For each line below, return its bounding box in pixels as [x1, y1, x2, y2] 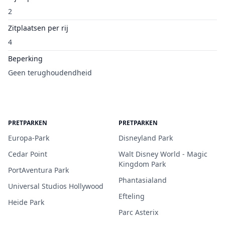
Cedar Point [8, 149, 47, 159]
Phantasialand [119, 175, 167, 185]
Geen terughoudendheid [8, 68, 92, 77]
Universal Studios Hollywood [8, 181, 103, 191]
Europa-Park [8, 133, 49, 143]
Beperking [8, 54, 43, 63]
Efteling [119, 191, 145, 201]
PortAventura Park [8, 165, 69, 175]
